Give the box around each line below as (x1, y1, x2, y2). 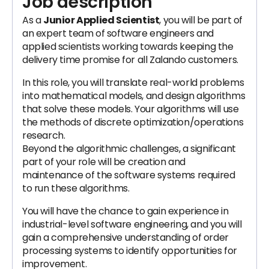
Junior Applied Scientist (43, 13, 160, 27)
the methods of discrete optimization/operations (22, 115, 244, 129)
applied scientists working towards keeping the (22, 40, 234, 53)
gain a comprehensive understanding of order (22, 231, 229, 244)
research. (22, 128, 65, 142)
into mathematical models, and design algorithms (22, 89, 246, 103)
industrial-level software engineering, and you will (22, 217, 242, 231)
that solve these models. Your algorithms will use (22, 102, 239, 116)
